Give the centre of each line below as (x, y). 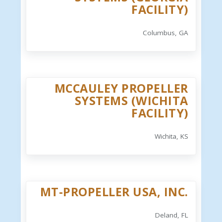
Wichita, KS (171, 137)
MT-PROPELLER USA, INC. (114, 192)
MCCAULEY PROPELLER (121, 88)
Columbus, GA (165, 33)
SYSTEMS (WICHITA (131, 101)
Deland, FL (171, 215)
